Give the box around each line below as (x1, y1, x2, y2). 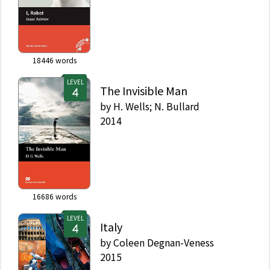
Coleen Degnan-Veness (113, 234, 214, 250)
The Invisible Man (100, 82, 187, 98)
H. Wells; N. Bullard (113, 98, 199, 113)
